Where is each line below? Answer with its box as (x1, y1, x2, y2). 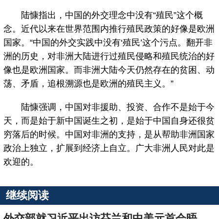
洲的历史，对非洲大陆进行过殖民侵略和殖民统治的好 (3, 51, 215, 62)
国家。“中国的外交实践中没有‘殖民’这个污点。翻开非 (3, 38, 213, 48)
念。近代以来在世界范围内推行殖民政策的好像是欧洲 (3, 24, 215, 34)
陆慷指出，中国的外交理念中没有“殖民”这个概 (3, 10, 203, 21)
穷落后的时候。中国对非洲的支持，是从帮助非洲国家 (3, 130, 215, 140)
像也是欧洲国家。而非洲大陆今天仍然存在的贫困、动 (3, 65, 215, 75)
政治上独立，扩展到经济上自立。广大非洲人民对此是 (3, 143, 215, 153)
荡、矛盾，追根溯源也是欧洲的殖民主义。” (3, 79, 174, 89)
